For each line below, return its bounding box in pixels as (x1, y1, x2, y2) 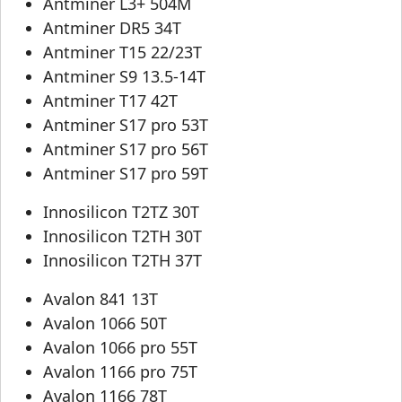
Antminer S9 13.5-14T (43, 66, 205, 88)
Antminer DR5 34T (43, 17, 181, 39)
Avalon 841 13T (43, 288, 158, 310)
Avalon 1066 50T (43, 312, 167, 335)
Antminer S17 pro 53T (43, 114, 208, 136)
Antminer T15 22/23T (43, 41, 202, 64)
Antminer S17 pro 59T (43, 162, 208, 185)
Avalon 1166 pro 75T (43, 361, 197, 383)
